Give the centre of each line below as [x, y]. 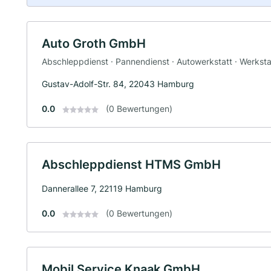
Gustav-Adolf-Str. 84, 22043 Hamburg [118, 83]
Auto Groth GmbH [94, 44]
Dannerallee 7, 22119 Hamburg [102, 188]
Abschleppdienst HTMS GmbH [131, 164]
